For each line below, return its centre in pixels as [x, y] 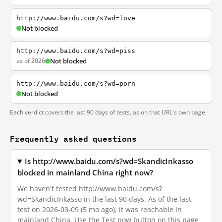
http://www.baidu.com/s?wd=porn [76, 83]
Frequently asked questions [73, 139]
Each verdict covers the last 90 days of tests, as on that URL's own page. [108, 112]
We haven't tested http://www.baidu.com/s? [90, 189]
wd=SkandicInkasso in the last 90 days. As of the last [104, 199]
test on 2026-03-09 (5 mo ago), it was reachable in [100, 209]
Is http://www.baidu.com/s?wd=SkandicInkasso [109, 161]
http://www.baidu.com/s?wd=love [76, 18]
